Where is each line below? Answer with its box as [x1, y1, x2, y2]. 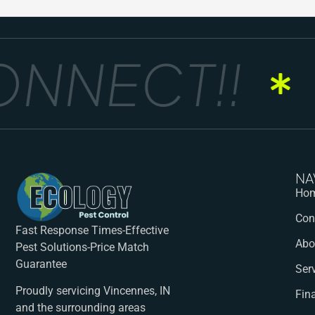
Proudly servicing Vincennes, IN [15, 284, 170, 298]
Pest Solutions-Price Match [15, 240, 149, 254]
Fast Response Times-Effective [15, 223, 169, 237]
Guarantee [15, 257, 67, 271]
